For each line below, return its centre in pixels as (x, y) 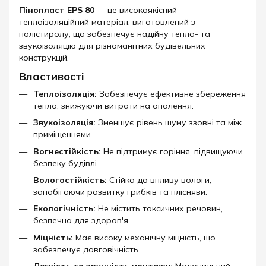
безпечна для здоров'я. (82, 221)
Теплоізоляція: (65, 94)
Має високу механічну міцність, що (144, 237)
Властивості (52, 77)
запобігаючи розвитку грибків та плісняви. (120, 191)
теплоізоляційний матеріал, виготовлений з (107, 22)
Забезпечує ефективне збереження (171, 94)
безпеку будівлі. (66, 163)
